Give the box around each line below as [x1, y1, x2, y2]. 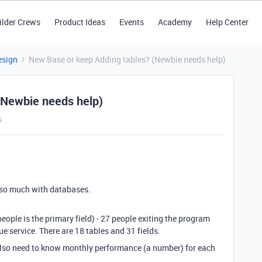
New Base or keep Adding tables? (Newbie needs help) [29, 54, 226, 65]
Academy [157, 16, 192, 27]
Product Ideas [54, 16, 105, 27]
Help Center [205, 16, 249, 27]
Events [119, 16, 144, 27]
